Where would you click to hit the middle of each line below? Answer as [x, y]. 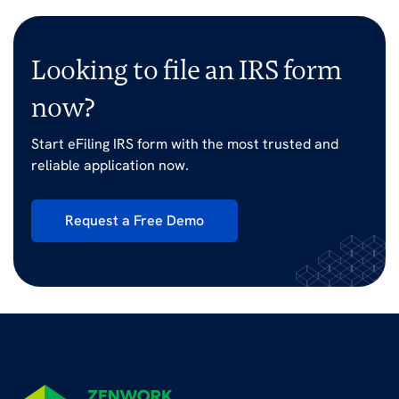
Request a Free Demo [134, 221]
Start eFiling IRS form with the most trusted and [184, 144]
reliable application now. [110, 166]
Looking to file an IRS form [186, 70]
